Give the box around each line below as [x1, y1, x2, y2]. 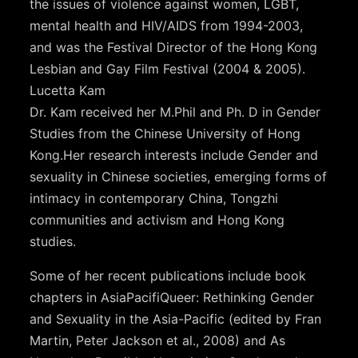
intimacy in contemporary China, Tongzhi [30, 189, 279, 206]
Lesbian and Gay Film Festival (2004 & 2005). [30, 60, 306, 77]
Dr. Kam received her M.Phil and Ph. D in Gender [30, 103, 321, 120]
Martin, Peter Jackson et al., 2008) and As [30, 332, 286, 348]
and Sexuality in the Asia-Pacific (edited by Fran [30, 310, 322, 327]
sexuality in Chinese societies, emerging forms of [30, 168, 328, 185]
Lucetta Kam [30, 82, 106, 98]
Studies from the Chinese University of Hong [30, 125, 301, 141]
